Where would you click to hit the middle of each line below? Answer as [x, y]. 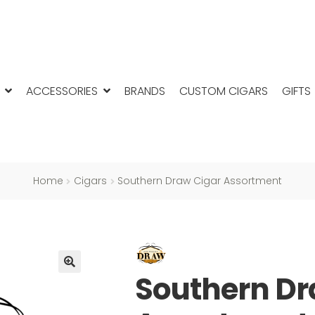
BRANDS [145, 91]
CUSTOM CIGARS [224, 91]
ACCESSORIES [62, 91]
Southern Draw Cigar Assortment [200, 181]
